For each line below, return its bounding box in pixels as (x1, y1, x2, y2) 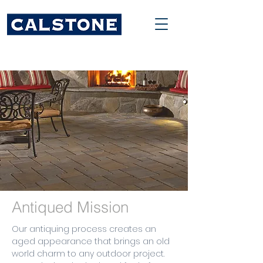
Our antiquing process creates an (12, 223, 156, 235)
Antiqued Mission (12, 198, 129, 217)
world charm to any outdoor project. (12, 248, 164, 259)
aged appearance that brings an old (12, 235, 170, 247)
